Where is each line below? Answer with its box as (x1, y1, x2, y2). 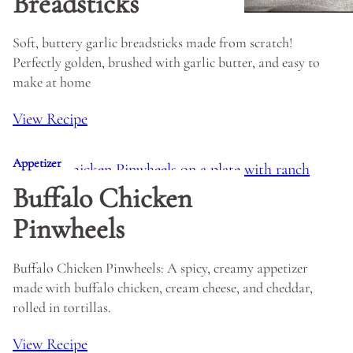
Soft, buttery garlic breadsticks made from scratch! (13, 34, 292, 51)
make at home (13, 73, 91, 91)
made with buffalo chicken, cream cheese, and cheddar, (13, 279, 313, 296)
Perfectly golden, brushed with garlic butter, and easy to (13, 54, 320, 71)
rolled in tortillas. (13, 299, 111, 316)
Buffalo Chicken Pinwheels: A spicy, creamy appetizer (13, 259, 308, 277)
